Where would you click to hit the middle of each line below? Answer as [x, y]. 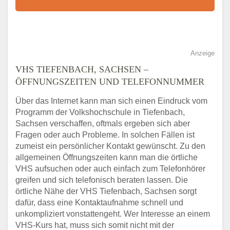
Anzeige [203, 53]
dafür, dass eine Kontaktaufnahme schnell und [99, 202]
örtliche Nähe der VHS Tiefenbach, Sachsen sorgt [106, 191]
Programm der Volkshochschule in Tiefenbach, [100, 112]
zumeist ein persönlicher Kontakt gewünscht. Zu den [110, 146]
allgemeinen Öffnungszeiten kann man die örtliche [107, 157]
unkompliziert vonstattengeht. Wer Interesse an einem [113, 214]
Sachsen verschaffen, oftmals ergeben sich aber [103, 123]
